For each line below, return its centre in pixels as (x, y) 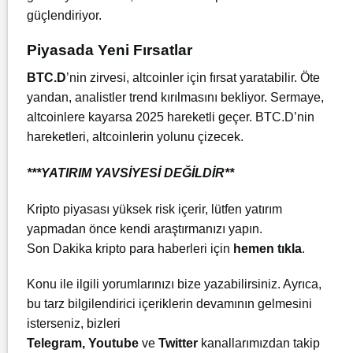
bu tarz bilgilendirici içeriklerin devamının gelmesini (169, 304)
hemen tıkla (268, 248)
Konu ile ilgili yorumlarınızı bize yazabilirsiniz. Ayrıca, (174, 284)
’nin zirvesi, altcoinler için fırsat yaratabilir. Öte (193, 77)
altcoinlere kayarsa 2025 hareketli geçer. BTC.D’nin (171, 117)
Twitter (180, 344)
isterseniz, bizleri (74, 324)
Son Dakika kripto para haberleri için (130, 248)
